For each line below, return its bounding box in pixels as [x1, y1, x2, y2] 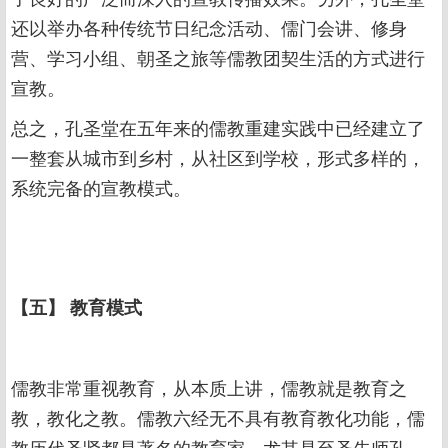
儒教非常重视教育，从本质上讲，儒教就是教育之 [11, 374, 407, 400]
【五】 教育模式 [11, 294, 142, 320]
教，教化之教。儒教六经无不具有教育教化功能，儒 [11, 404, 425, 430]
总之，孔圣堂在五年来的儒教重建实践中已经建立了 [11, 114, 425, 140]
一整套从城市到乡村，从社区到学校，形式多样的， [11, 144, 425, 170]
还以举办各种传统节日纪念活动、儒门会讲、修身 [11, 14, 407, 40]
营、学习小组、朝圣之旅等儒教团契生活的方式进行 [11, 44, 425, 70]
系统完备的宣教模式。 [11, 174, 191, 200]
